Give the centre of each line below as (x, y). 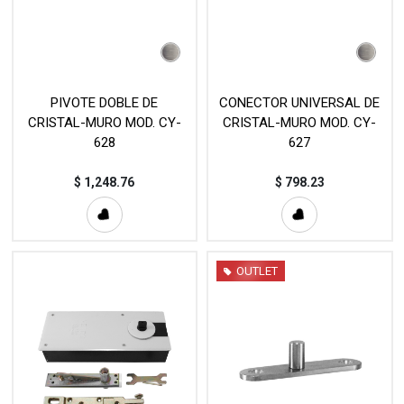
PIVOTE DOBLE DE (105, 103)
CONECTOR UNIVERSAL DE (300, 103)
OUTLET (257, 271)
